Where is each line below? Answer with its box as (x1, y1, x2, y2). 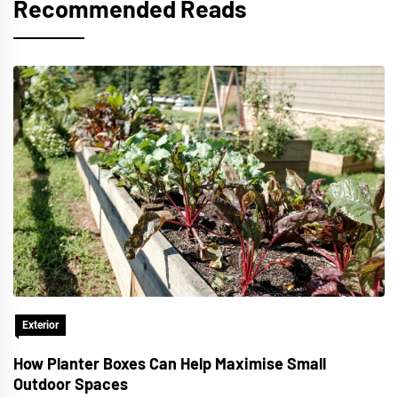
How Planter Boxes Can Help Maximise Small (13, 354, 326, 373)
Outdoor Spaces (13, 374, 128, 394)
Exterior (22, 319, 59, 331)
